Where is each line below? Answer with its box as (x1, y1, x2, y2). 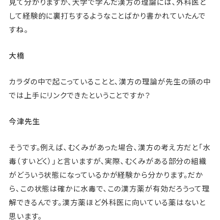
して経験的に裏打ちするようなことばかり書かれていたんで (8, 10, 206, 21)
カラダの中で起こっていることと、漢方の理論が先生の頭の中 (8, 76, 212, 87)
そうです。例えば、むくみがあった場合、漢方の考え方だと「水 (8, 142, 211, 153)
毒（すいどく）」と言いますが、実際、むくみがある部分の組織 (8, 156, 207, 166)
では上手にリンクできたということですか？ (8, 90, 151, 101)
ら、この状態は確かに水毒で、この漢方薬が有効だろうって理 (8, 183, 210, 194)
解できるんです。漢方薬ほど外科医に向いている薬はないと (8, 197, 206, 208)
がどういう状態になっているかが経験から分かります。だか (8, 169, 204, 180)
